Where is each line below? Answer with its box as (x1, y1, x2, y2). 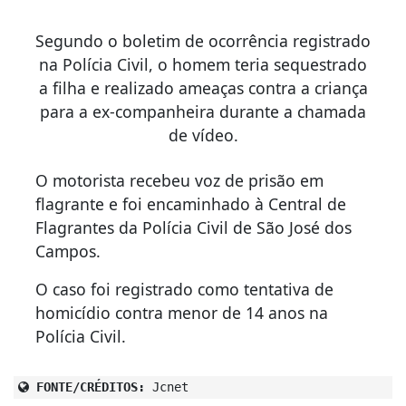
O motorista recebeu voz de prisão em (35, 169, 324, 191)
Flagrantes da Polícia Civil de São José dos (35, 216, 352, 238)
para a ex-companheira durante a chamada (40, 100, 366, 122)
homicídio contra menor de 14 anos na (35, 301, 328, 324)
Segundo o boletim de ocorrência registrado (35, 29, 371, 52)
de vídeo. (168, 123, 238, 146)
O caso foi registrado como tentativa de (35, 277, 333, 300)
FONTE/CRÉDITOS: (29, 379, 145, 394)
